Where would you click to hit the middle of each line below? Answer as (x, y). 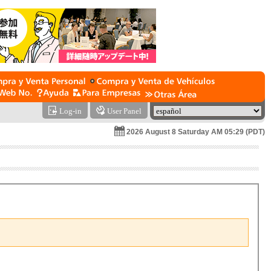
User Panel (124, 111)
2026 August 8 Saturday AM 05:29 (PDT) (196, 132)
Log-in (70, 111)
